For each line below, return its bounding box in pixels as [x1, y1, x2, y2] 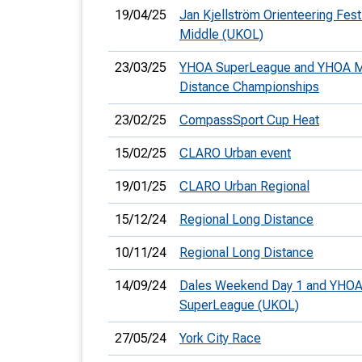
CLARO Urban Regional [179, 179, 309, 194]
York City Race [179, 330, 261, 346]
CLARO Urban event [179, 145, 291, 161]
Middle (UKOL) [179, 27, 263, 42]
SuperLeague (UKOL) [179, 297, 299, 313]
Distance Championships [179, 79, 319, 95]
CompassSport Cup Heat [179, 112, 319, 128]
